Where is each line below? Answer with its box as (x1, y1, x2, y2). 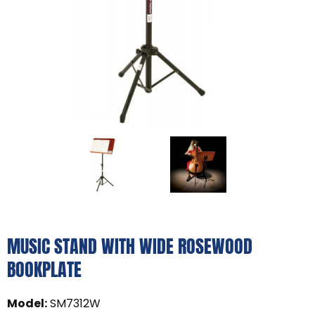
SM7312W (50, 295, 101, 311)
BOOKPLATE (7, 255, 82, 283)
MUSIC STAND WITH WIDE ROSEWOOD (7, 231, 252, 260)
